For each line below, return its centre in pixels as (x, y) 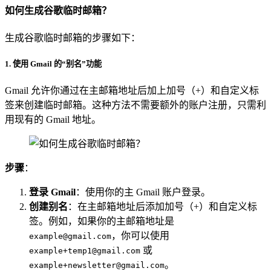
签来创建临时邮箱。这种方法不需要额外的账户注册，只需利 (135, 105)
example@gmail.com (70, 237)
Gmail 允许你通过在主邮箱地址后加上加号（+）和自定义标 (132, 91)
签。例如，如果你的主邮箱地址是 (102, 221)
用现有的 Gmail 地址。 (53, 120)
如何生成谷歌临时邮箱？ (58, 10)
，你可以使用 (140, 236)
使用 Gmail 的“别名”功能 (57, 64)
